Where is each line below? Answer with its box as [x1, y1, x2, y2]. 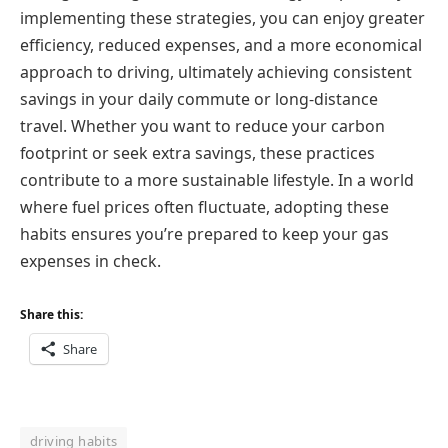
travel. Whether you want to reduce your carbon [20, 115, 385, 138]
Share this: [20, 306, 83, 323]
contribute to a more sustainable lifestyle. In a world [20, 169, 414, 192]
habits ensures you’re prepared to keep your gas [20, 223, 389, 246]
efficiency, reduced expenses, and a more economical [20, 34, 422, 57]
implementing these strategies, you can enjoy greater [20, 7, 425, 30]
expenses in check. [20, 250, 161, 273]
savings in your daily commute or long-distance [20, 88, 378, 111]
